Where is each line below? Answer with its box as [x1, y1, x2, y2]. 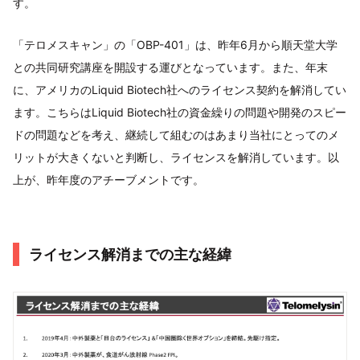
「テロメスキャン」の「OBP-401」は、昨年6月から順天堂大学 [13, 37, 337, 51]
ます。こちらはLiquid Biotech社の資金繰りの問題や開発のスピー [13, 104, 346, 119]
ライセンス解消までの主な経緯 [29, 245, 231, 263]
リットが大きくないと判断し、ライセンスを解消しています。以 [13, 149, 339, 164]
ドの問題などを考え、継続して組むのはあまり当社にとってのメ [13, 127, 339, 141]
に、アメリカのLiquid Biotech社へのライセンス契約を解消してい [13, 82, 346, 96]
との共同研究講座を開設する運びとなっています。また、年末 [13, 59, 328, 74]
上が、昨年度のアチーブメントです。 [13, 172, 204, 186]
